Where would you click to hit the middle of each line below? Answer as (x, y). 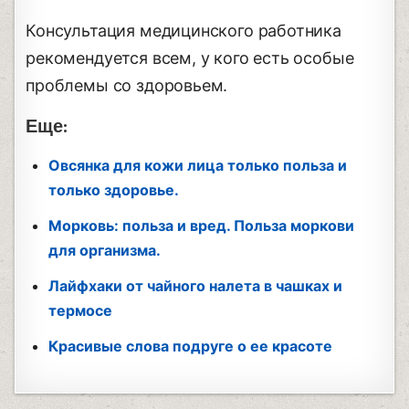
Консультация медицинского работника (184, 30)
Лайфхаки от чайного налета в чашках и (196, 285)
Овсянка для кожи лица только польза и (198, 165)
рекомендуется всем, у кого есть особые (190, 58)
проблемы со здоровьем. (127, 85)
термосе (81, 310)
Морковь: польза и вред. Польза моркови (202, 225)
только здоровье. (114, 189)
